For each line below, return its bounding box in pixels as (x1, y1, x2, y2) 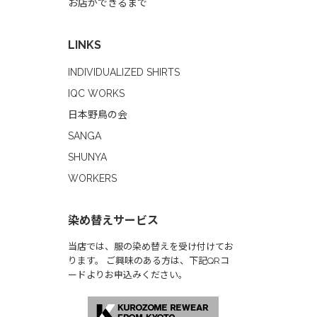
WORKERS (68, 173, 117, 184)
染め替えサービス (68, 214, 158, 227)
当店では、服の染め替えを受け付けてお (68, 241, 234, 252)
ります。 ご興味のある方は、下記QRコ (68, 255, 229, 266)
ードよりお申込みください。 (68, 270, 188, 280)
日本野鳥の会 (68, 109, 127, 120)
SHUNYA (68, 151, 107, 163)
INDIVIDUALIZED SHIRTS (68, 67, 180, 78)
